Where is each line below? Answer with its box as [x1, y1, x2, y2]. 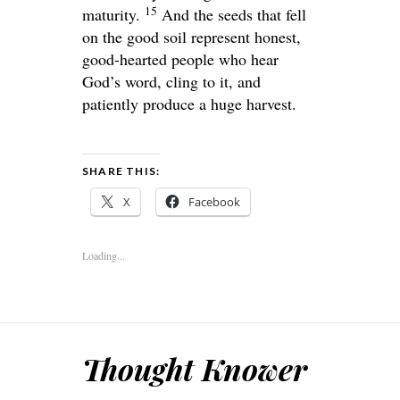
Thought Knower [82, 348, 307, 390]
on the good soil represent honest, [82, 26, 301, 48]
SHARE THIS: [82, 164, 161, 179]
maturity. [82, 4, 140, 26]
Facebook [188, 194, 240, 211]
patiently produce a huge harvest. [82, 93, 296, 115]
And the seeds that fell [162, 4, 306, 26]
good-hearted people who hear [82, 48, 279, 71]
